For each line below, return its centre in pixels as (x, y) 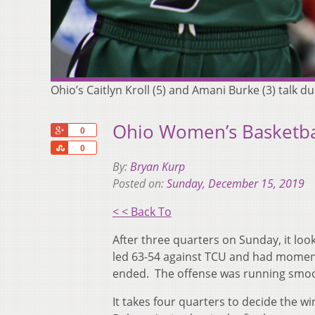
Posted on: (140, 184)
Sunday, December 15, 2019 (236, 184)
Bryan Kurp (157, 167)
